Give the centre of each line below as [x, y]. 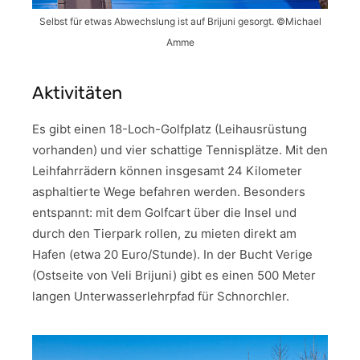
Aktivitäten [77, 92]
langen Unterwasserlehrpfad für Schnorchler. [161, 296]
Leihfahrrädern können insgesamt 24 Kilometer [167, 170]
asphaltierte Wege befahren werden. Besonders [169, 191]
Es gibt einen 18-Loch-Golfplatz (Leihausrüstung [170, 129]
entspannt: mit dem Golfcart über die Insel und [164, 212]
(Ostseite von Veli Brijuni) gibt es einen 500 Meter [174, 275]
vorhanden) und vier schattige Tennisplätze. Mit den [180, 149]
